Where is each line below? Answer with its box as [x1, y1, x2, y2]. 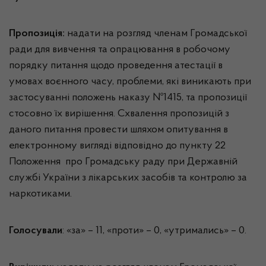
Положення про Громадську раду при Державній [9, 157, 237, 167]
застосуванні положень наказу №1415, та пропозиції [9, 93, 247, 103]
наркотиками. [9, 189, 72, 199]
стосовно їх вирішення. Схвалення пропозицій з [9, 109, 229, 119]
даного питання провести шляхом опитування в [9, 125, 228, 135]
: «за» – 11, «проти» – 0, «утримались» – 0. [62, 226, 246, 236]
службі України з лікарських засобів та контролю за [9, 173, 247, 183]
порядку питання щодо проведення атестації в [9, 61, 223, 71]
